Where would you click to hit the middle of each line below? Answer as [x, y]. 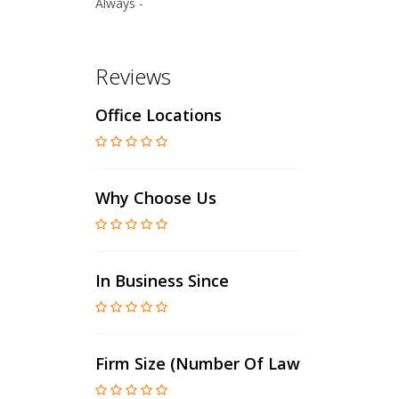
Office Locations [159, 115]
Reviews [133, 76]
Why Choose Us [156, 198]
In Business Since [162, 281]
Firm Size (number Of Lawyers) [217, 363]
